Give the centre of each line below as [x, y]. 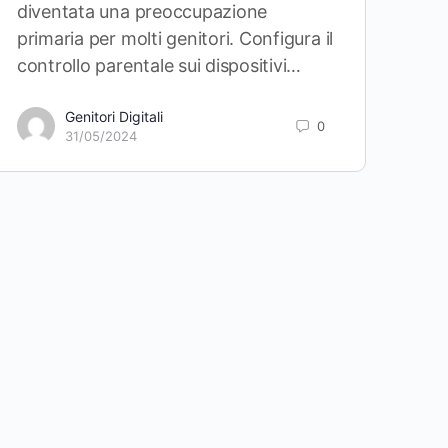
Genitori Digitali [113, 116]
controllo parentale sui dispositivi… [159, 65]
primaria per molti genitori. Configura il [175, 38]
